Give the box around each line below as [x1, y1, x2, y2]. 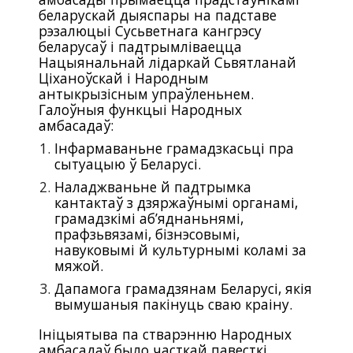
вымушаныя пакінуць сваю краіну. [54, 295, 293, 314]
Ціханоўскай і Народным [39, 69, 210, 87]
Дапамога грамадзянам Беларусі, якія [54, 279, 313, 298]
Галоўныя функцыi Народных [39, 100, 243, 119]
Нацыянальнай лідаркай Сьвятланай [39, 53, 297, 72]
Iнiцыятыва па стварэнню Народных [39, 325, 292, 344]
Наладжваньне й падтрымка [54, 177, 252, 196]
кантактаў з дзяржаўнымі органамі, [54, 193, 299, 212]
